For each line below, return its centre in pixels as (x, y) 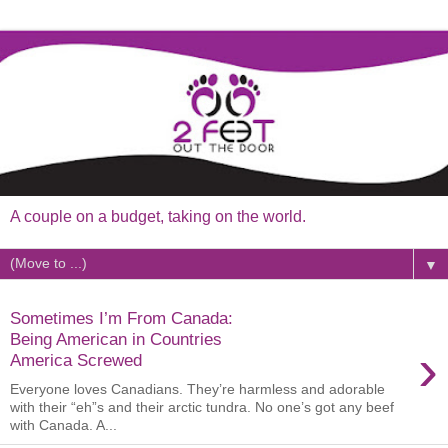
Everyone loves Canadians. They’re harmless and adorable (197, 389)
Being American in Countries (116, 339)
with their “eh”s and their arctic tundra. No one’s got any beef (202, 407)
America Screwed (76, 360)
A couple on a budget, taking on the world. (158, 216)
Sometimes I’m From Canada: (121, 318)
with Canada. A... (63, 425)
